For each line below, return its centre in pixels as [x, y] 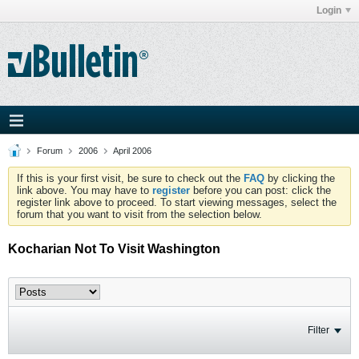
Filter [319, 330]
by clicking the [300, 178]
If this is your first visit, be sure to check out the [130, 178]
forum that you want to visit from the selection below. [139, 214]
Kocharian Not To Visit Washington [114, 249]
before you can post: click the [260, 190]
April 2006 [132, 151]
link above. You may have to [85, 190]
